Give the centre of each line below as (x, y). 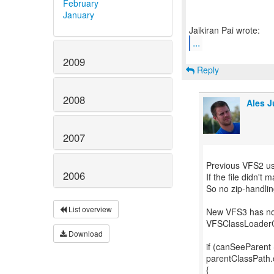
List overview (89, 209)
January (79, 14)
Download (85, 233)
